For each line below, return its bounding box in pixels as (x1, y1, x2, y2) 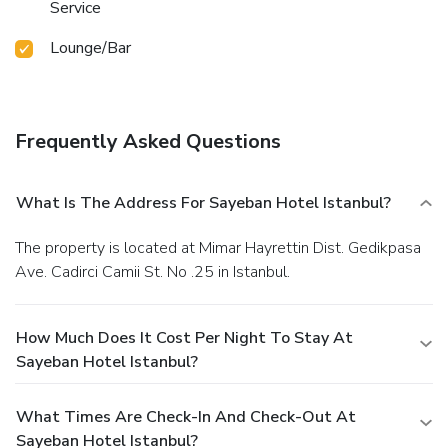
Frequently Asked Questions (15, 128, 281, 156)
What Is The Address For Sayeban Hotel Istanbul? (16, 192, 391, 215)
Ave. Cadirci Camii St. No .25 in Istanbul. (15, 261, 290, 284)
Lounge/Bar (50, 37, 131, 60)
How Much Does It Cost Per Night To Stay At (16, 327, 353, 350)
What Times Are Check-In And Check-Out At (16, 406, 356, 429)
